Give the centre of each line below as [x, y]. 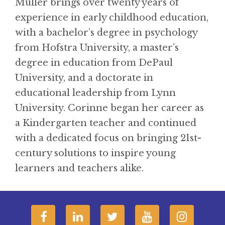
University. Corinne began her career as [109, 108]
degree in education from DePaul [94, 63]
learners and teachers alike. [79, 168]
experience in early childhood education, [112, 17]
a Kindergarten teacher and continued [106, 123]
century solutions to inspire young [95, 153]
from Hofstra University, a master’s [97, 47]
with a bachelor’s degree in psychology [106, 32]
